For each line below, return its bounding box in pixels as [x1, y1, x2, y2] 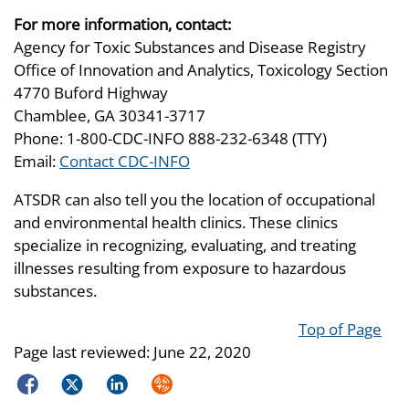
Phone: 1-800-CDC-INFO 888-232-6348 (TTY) [14, 127, 327, 149]
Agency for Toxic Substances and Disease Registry [14, 36, 366, 58]
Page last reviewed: [14, 341, 153, 362]
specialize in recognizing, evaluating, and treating [14, 234, 356, 256]
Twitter [57, 371, 108, 392]
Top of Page [299, 318, 382, 340]
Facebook [13, 371, 81, 392]
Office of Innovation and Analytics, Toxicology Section [14, 58, 388, 80]
